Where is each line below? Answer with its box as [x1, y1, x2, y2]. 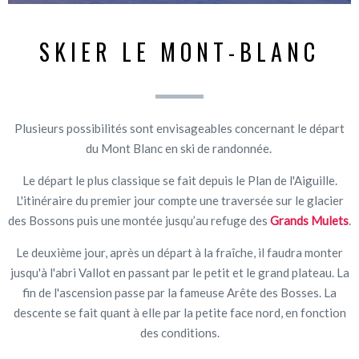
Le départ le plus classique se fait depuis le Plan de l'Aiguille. [22, 172, 337, 188]
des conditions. [139, 325, 220, 340]
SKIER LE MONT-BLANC [39, 34, 320, 68]
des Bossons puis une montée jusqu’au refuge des [8, 212, 268, 228]
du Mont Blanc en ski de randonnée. [85, 140, 274, 155]
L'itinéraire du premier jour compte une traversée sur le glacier [15, 192, 344, 208]
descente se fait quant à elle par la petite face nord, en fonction [13, 305, 346, 320]
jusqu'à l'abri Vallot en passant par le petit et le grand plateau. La [10, 264, 349, 280]
